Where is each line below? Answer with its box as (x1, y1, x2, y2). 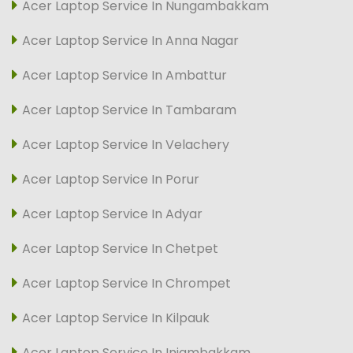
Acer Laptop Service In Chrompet (22, 273, 231, 292)
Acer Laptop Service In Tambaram (22, 100, 236, 119)
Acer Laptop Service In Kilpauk (22, 308, 210, 327)
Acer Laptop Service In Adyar (22, 204, 203, 223)
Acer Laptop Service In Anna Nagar (22, 31, 239, 50)
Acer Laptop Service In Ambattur (22, 65, 227, 84)
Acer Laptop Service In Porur (22, 169, 199, 188)
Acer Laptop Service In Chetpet (22, 239, 218, 258)
